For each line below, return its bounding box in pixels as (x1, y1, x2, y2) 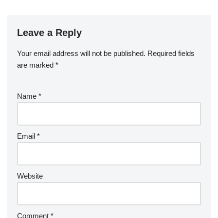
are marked (17, 61, 55, 70)
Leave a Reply (17, 27, 82, 38)
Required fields (147, 49, 195, 58)
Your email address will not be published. (17, 49, 145, 58)
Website (17, 172, 43, 181)
